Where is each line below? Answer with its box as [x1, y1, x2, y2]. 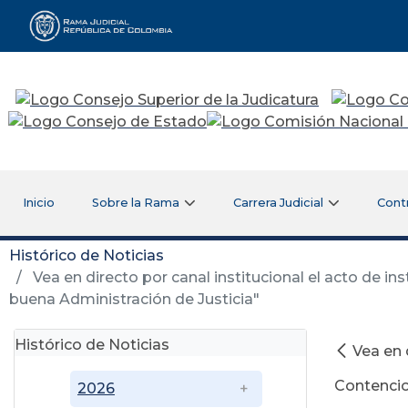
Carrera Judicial [233, 195, 324, 209]
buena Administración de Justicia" [9, 290, 260, 308]
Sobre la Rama [92, 195, 180, 209]
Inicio [22, 195, 55, 209]
